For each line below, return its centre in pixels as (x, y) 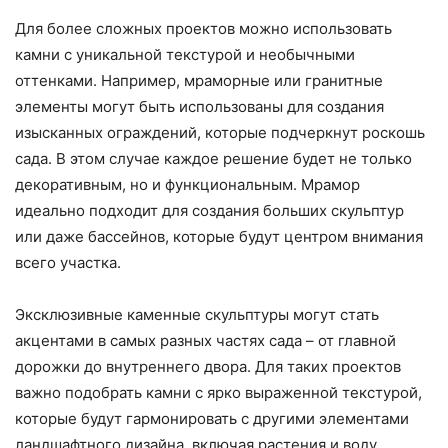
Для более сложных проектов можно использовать (203, 28)
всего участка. (68, 262)
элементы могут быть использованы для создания (199, 106)
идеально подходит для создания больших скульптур (209, 210)
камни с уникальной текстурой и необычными (185, 54)
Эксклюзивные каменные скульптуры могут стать (197, 314)
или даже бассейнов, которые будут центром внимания (219, 236)
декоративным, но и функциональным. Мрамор (187, 184)
